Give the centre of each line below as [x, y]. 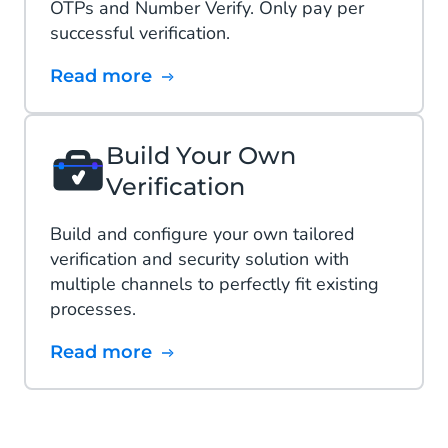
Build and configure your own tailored [202, 234]
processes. [93, 309]
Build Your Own [200, 156]
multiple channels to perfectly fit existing [214, 284]
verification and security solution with [199, 259]
